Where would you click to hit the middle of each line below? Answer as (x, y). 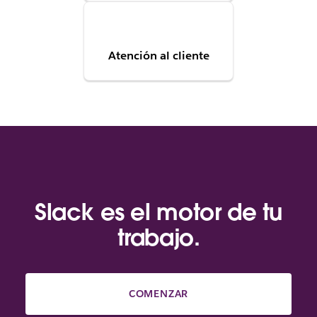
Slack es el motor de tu (158, 212)
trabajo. (158, 237)
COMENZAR (158, 293)
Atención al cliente (158, 56)
